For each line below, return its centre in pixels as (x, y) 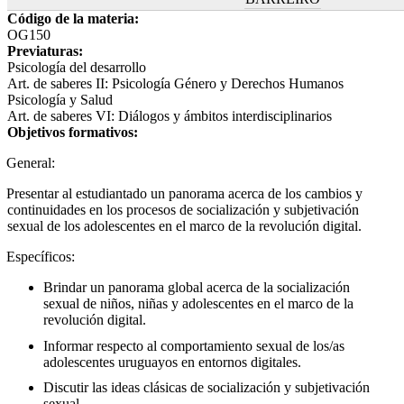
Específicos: (41, 256)
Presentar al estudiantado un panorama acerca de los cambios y (185, 193)
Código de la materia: (75, 18)
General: (31, 162)
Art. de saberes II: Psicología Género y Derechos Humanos (175, 83)
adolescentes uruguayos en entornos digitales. (172, 362)
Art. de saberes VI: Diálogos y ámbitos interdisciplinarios (170, 115)
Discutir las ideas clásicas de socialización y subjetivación (207, 387)
